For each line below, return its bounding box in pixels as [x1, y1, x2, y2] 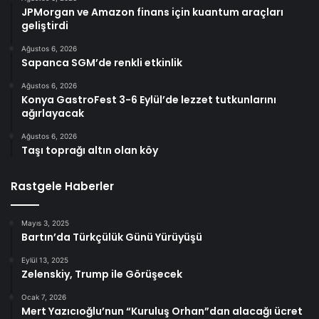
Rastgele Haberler [11, 178, 114, 194]
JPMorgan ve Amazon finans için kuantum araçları [21, 4, 283, 19]
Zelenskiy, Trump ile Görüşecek [21, 266, 182, 281]
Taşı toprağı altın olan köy [21, 142, 158, 157]
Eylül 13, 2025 [21, 255, 68, 264]
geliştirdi [21, 18, 68, 33]
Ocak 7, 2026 [21, 292, 66, 301]
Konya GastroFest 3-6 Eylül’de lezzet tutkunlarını [21, 92, 276, 107]
